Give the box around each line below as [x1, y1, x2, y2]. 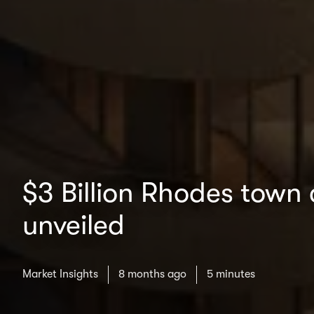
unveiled [22, 209, 125, 242]
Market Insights [22, 268, 98, 280]
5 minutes [207, 268, 255, 280]
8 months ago [118, 268, 186, 280]
